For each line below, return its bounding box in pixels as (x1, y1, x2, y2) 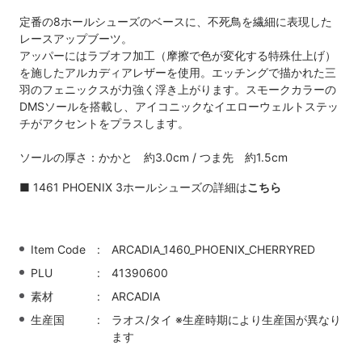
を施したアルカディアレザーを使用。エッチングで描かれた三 (19, 65, 336, 80)
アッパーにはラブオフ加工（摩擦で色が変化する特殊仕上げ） (19, 48, 336, 63)
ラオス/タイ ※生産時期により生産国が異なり (112, 313, 341, 327)
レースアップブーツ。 (19, 32, 133, 46)
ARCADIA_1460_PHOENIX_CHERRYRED (112, 242, 315, 257)
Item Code (31, 242, 86, 257)
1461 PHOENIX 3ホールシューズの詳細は (33, 180, 247, 195)
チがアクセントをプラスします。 (19, 116, 189, 131)
